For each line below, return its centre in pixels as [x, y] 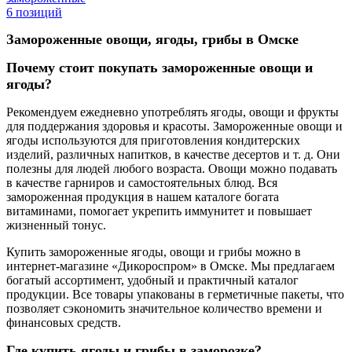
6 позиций [34, 12]
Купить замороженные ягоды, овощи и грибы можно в [154, 251]
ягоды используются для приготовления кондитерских [153, 140]
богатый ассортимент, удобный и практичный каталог [152, 280]
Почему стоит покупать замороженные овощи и [159, 67]
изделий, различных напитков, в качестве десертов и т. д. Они [173, 154]
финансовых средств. [64, 322]
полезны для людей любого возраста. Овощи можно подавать [172, 168]
